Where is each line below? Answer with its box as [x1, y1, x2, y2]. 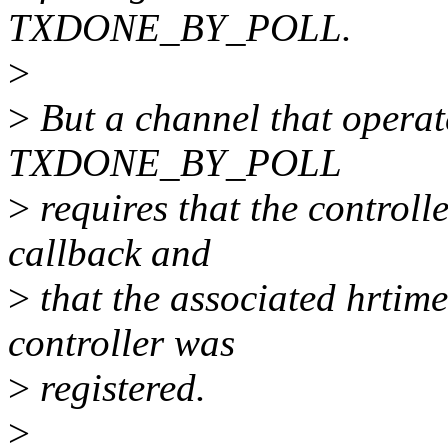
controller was [8, 321, 235, 365]
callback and [8, 231, 211, 275]
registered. [30, 366, 206, 410]
